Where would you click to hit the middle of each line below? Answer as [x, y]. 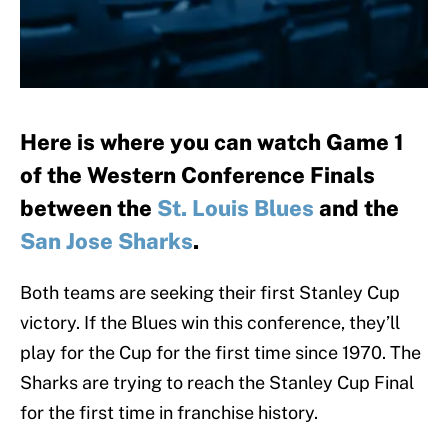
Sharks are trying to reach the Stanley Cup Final [217, 383]
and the [356, 208]
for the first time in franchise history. [169, 413]
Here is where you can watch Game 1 [212, 142]
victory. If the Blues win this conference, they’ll [210, 323]
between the [88, 208]
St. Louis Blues [235, 208]
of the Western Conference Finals [197, 175]
